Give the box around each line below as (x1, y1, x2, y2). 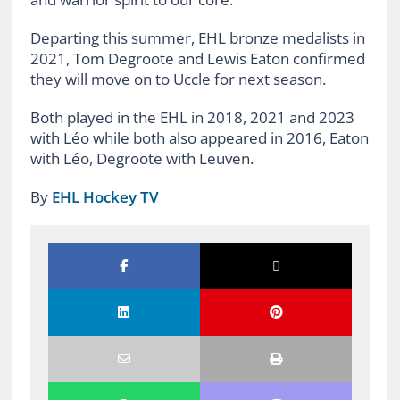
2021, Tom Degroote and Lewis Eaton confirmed (29, 47, 365, 69)
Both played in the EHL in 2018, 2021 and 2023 (29, 106, 354, 128)
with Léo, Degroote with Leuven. (29, 147, 254, 169)
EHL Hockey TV (51, 186, 159, 207)
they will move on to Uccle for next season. (29, 68, 326, 89)
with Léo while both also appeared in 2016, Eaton (29, 127, 369, 148)
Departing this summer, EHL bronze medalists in (29, 27, 365, 48)
